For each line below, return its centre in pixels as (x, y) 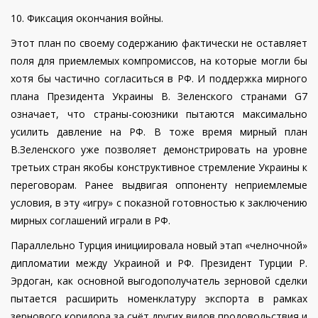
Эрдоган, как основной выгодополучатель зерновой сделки (159, 281)
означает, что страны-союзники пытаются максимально (159, 114)
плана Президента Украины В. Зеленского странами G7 (159, 97)
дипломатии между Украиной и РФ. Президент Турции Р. (159, 263)
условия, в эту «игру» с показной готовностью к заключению (159, 203)
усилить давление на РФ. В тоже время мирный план (159, 132)
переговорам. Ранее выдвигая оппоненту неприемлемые (159, 185)
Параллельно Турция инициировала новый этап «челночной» (159, 246)
